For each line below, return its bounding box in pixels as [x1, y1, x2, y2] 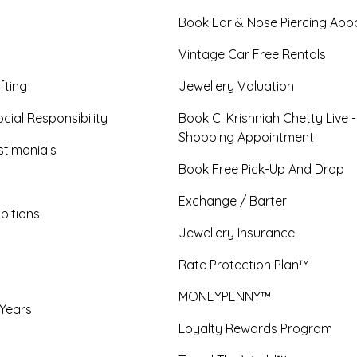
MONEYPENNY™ [178, 288, 271, 304]
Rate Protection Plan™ [178, 257, 309, 273]
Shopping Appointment [178, 129, 314, 145]
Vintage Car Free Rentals [178, 46, 326, 62]
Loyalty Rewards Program [178, 320, 332, 336]
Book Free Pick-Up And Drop [178, 161, 344, 177]
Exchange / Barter [178, 193, 287, 209]
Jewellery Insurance [178, 225, 295, 241]
